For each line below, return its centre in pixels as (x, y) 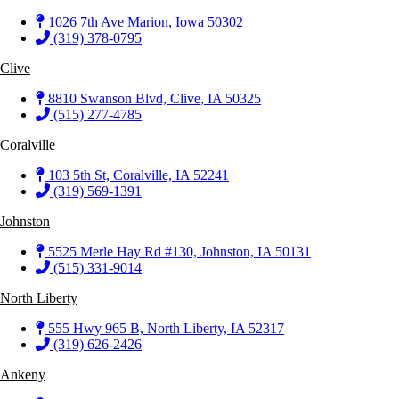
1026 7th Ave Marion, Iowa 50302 (146, 21)
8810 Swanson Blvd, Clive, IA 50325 (155, 98)
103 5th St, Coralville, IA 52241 (138, 175)
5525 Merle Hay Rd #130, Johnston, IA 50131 (179, 251)
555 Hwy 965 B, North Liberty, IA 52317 (166, 328)
